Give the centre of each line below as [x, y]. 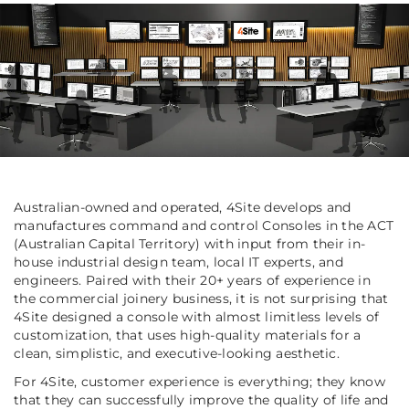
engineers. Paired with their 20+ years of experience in [192, 281]
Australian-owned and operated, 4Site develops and [183, 208]
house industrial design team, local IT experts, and [178, 262]
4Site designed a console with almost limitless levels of [196, 317]
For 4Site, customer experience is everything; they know [199, 382]
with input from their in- [283, 244]
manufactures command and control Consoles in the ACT [204, 226]
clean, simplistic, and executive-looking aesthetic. [177, 354]
